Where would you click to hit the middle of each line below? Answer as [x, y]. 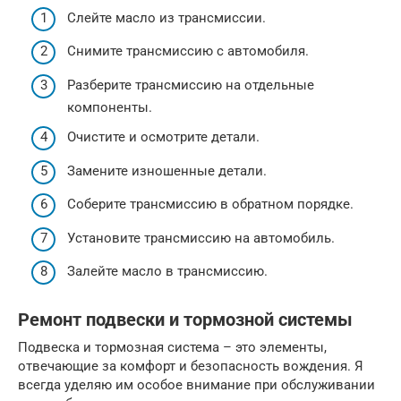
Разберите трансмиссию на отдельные [191, 85]
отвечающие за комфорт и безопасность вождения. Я [191, 367]
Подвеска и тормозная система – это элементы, [172, 348]
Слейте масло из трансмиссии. [166, 17]
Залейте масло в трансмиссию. [167, 272]
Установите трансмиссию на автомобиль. [201, 238]
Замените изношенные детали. [167, 171]
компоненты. [110, 107]
